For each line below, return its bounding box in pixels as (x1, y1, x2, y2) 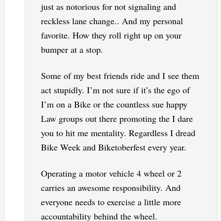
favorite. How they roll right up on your (40, 29, 182, 41)
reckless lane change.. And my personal (40, 15, 183, 27)
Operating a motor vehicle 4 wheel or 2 (40, 167, 182, 180)
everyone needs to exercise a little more (40, 196, 181, 208)
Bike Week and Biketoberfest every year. (40, 141, 186, 153)
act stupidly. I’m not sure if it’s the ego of (40, 84, 190, 96)
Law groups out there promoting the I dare (40, 112, 193, 125)
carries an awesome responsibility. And (40, 182, 181, 194)
